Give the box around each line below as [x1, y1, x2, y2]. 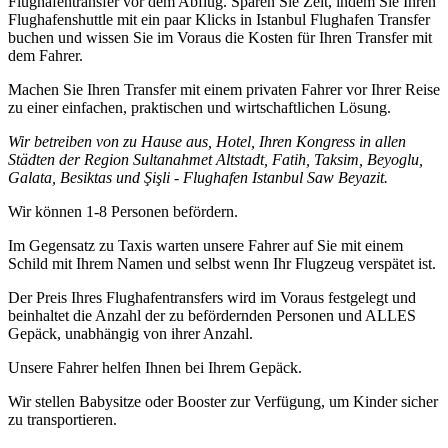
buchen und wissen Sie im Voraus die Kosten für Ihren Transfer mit [8, 28, 432, 46]
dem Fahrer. [8, 46, 83, 64]
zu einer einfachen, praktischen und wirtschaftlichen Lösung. [8, 98, 391, 116]
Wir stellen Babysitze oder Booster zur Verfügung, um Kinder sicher [8, 392, 438, 410]
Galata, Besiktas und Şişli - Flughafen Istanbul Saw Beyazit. [8, 168, 388, 186]
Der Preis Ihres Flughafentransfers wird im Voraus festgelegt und [8, 288, 416, 306]
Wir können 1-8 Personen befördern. [8, 202, 238, 220]
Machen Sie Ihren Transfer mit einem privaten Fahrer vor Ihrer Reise [8, 80, 440, 98]
